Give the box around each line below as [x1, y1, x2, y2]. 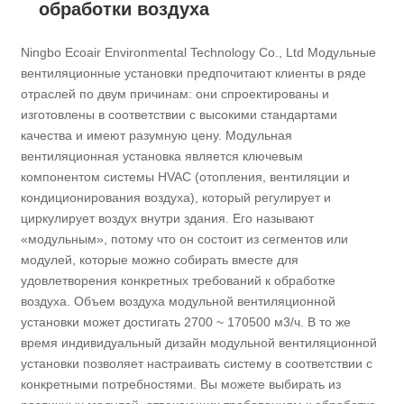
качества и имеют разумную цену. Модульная [21, 128, 293, 143]
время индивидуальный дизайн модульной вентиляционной [21, 335, 378, 351]
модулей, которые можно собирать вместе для [21, 252, 299, 268]
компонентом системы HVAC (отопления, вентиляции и [21, 170, 351, 185]
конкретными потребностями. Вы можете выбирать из [21, 377, 342, 392]
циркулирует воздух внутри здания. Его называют [21, 211, 315, 226]
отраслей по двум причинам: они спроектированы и [21, 87, 330, 102]
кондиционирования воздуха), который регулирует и [21, 190, 332, 206]
